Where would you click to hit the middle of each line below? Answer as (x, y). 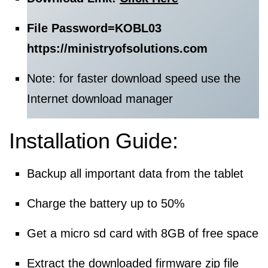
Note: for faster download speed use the (134, 78)
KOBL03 (138, 28)
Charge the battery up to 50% (106, 203)
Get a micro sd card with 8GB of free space (143, 233)
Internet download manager (100, 99)
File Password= (71, 28)
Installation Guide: (94, 141)
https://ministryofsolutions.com (117, 48)
